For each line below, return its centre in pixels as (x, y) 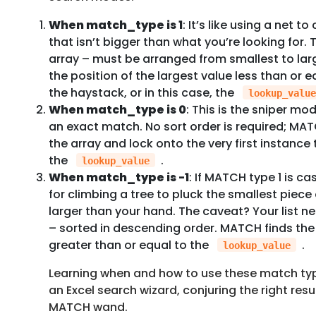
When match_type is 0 (117, 109)
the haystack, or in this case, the (142, 92)
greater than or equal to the (130, 245)
